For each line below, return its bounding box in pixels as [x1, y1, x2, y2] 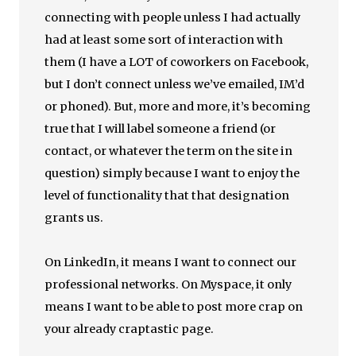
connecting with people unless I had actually [44, 10, 301, 25]
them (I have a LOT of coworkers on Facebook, [44, 55, 309, 69]
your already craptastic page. [44, 322, 215, 336]
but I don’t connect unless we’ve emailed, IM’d [44, 77, 305, 91]
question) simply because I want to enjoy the [44, 166, 300, 180]
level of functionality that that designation [44, 188, 290, 203]
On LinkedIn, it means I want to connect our [44, 255, 297, 269]
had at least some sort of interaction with [44, 33, 284, 47]
